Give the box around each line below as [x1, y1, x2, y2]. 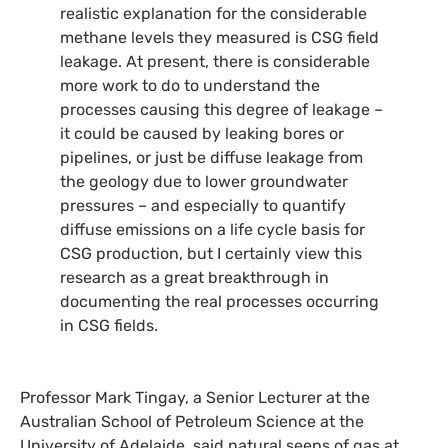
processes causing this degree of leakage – [60, 100, 383, 120]
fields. [110, 316, 158, 336]
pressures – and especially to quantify [60, 196, 346, 216]
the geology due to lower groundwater [60, 172, 348, 192]
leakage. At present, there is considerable [60, 52, 370, 72]
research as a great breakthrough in [60, 268, 329, 288]
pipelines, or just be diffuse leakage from [60, 148, 363, 168]
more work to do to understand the [60, 76, 320, 96]
